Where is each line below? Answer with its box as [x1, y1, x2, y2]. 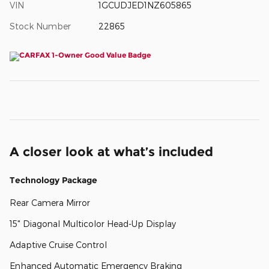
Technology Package [10, 175, 97, 186]
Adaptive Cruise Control [10, 240, 107, 250]
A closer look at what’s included [10, 144, 213, 160]
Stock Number [10, 21, 71, 32]
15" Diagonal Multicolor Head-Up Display [10, 219, 176, 229]
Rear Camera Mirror [10, 198, 90, 208]
